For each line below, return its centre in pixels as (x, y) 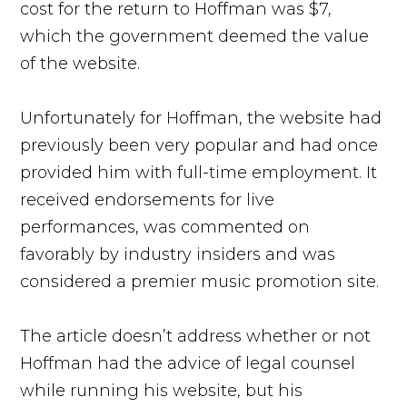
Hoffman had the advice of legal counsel (188, 363)
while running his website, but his (162, 390)
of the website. (80, 63)
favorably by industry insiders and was (178, 254)
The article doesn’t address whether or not (196, 336)
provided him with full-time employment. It (199, 172)
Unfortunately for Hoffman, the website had (201, 118)
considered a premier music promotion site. (202, 281)
